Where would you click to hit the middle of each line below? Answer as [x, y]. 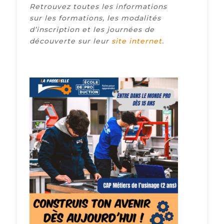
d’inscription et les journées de [92, 30]
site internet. [137, 41]
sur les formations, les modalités [95, 18]
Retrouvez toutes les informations [98, 7]
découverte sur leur [70, 41]
